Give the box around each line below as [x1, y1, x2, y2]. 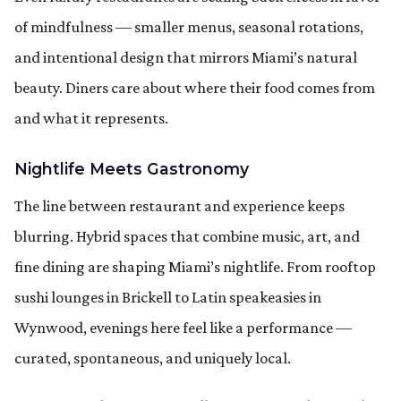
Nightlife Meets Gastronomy [14, 158, 249, 178]
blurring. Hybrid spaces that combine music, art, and [14, 226, 360, 245]
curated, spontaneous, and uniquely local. [14, 348, 291, 367]
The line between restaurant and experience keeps [14, 196, 345, 215]
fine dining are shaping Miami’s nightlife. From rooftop [14, 257, 376, 276]
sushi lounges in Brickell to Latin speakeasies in [14, 287, 321, 306]
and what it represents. [14, 108, 168, 127]
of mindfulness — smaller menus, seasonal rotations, [14, 17, 363, 36]
